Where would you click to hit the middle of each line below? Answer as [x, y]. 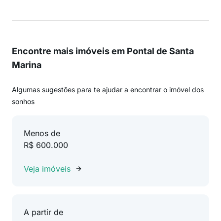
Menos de [42, 133]
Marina [27, 65]
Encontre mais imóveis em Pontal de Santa [103, 51]
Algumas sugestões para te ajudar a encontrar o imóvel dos [108, 90]
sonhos [23, 101]
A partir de [43, 212]
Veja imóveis [47, 169]
